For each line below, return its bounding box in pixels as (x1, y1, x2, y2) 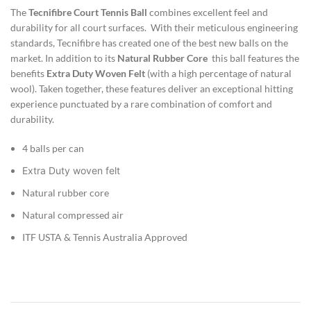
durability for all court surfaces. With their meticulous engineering (10, 21, 298, 33)
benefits (10, 67, 47, 79)
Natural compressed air (22, 208, 124, 221)
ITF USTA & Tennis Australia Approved (22, 230, 187, 243)
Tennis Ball (101, 6, 147, 18)
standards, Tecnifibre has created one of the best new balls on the (10, 36, 288, 49)
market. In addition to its (10, 51, 117, 64)
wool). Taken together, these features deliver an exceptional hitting (10, 82, 293, 94)
